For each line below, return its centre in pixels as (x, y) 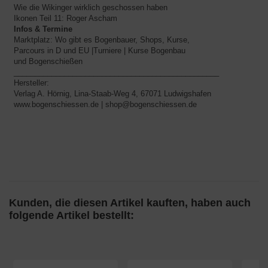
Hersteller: (31, 83)
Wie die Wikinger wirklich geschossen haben (91, 8)
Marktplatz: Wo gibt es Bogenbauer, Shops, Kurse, (103, 40)
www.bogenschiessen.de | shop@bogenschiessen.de (105, 105)
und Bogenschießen (48, 62)
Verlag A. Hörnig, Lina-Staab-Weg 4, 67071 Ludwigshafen (112, 94)
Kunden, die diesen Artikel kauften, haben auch (130, 203)
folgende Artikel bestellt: (71, 216)
